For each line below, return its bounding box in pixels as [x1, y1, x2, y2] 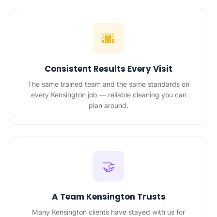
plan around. [89, 101, 128, 109]
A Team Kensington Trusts [51, 191, 166, 202]
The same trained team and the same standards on [28, 80, 189, 88]
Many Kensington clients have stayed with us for [32, 208, 185, 216]
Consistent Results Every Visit [45, 63, 172, 75]
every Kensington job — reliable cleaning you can [31, 91, 186, 99]
